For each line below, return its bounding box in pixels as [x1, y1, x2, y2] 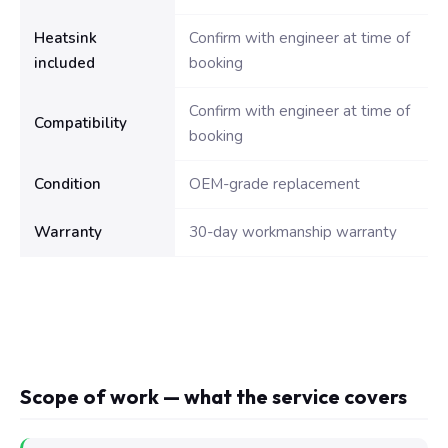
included [34, 53, 95, 73]
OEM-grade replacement [189, 174, 360, 194]
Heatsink [34, 28, 97, 48]
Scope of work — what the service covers [20, 384, 407, 409]
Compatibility [34, 113, 127, 133]
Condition [34, 174, 101, 194]
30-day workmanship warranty [189, 222, 397, 242]
